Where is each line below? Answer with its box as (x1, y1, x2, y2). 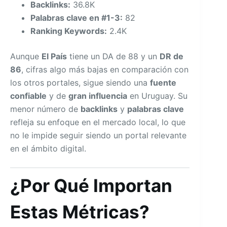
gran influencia (68, 90, 127, 101)
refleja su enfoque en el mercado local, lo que (10, 117, 185, 127)
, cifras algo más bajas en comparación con (21, 64, 188, 74)
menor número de (10, 103, 81, 114)
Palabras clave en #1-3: (30, 12, 123, 23)
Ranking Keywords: (30, 25, 107, 36)
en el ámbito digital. (10, 143, 86, 154)
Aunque (10, 51, 42, 61)
